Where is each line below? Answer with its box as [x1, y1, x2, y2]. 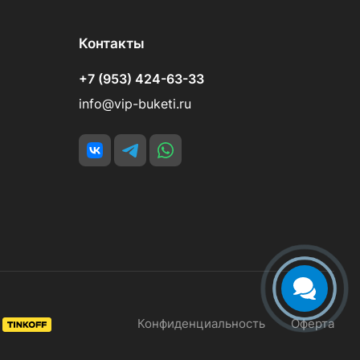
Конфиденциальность [137, 316, 265, 331]
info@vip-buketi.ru [79, 96, 191, 112]
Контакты [79, 35, 145, 52]
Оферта [291, 316, 334, 331]
